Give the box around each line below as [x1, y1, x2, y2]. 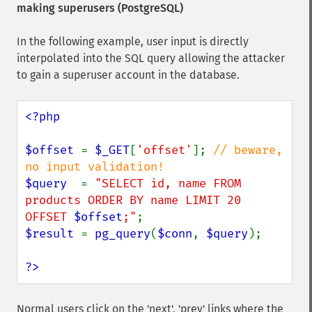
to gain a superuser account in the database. [17, 68, 240, 81]
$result [25, 226, 81, 241]
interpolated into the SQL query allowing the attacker [17, 52, 285, 65]
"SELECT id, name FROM [95, 176, 241, 191]
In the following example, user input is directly [17, 35, 249, 48]
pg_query [95, 226, 150, 241]
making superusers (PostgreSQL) [17, 1, 183, 15]
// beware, [213, 143, 283, 157]
